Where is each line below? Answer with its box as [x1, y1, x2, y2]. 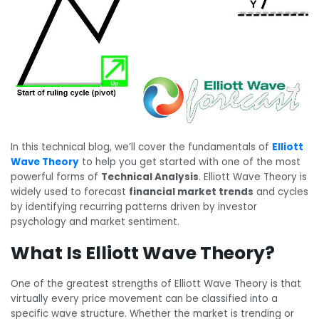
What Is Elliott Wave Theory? [11, 240, 275, 266]
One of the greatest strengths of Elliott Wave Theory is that [11, 277, 301, 291]
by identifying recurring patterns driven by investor [11, 199, 257, 214]
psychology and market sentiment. [11, 214, 179, 229]
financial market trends [129, 184, 253, 199]
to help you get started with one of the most [79, 155, 300, 169]
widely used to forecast [11, 184, 129, 199]
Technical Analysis [101, 169, 199, 184]
